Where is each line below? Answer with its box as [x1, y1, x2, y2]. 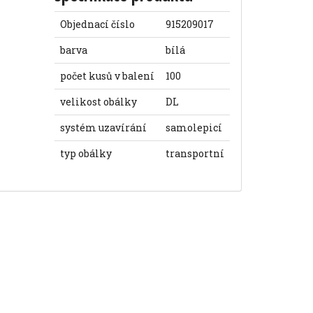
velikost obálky [60, 95, 138, 108]
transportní [166, 147, 225, 160]
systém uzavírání [60, 121, 147, 134]
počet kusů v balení [60, 69, 155, 82]
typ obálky [60, 147, 112, 160]
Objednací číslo [60, 17, 136, 31]
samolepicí [166, 121, 223, 134]
